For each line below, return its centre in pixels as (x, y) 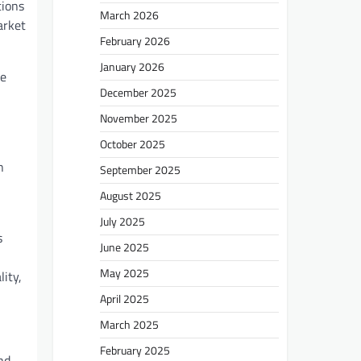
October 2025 (133, 144)
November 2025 (139, 118)
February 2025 (135, 350)
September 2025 (140, 170)
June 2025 (124, 247)
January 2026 (132, 66)
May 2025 (124, 273)
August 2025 (131, 195)
